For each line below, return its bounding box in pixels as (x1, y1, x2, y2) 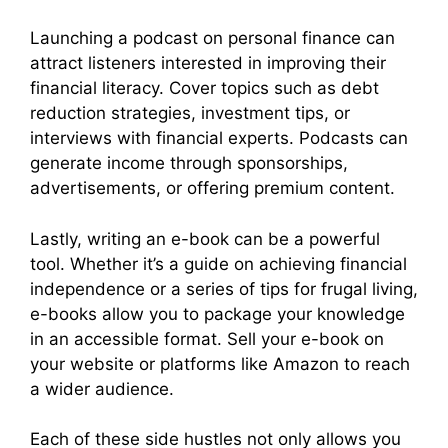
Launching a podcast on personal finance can (30, 28, 395, 49)
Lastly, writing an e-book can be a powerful (30, 228, 380, 249)
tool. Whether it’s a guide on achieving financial (30, 253, 407, 274)
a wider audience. (30, 378, 174, 399)
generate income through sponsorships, (30, 153, 348, 174)
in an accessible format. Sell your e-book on (30, 328, 384, 349)
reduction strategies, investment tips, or (30, 103, 350, 124)
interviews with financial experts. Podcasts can (30, 128, 408, 149)
